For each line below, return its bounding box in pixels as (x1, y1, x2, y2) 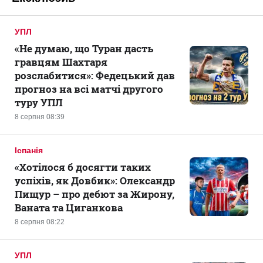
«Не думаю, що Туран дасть (15, 42, 153, 55)
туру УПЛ (15, 96, 63, 109)
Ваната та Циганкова (15, 201, 123, 214)
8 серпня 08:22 (15, 218, 65, 226)
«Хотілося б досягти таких (15, 160, 151, 174)
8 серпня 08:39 (15, 113, 65, 121)
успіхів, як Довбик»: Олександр (15, 174, 175, 187)
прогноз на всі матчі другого (15, 82, 163, 96)
